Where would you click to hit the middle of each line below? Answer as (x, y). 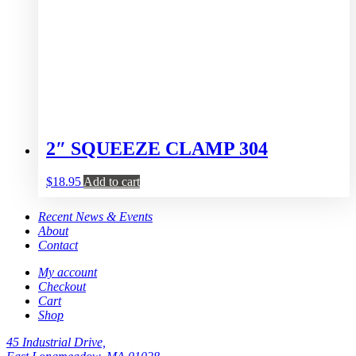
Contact (58, 246)
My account (68, 273)
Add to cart (112, 182)
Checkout (62, 287)
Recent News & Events (95, 217)
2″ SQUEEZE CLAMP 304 (157, 148)
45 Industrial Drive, (56, 342)
